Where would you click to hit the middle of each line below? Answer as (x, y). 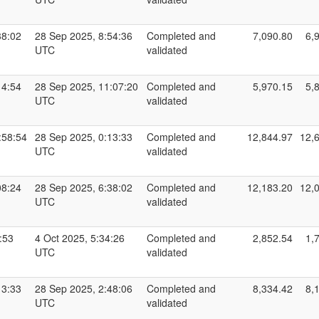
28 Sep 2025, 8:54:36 (84, 36)
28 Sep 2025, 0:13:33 (84, 137)
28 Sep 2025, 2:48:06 (84, 288)
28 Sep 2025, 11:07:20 (87, 86)
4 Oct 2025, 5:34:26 (80, 238)
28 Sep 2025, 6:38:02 (84, 187)
